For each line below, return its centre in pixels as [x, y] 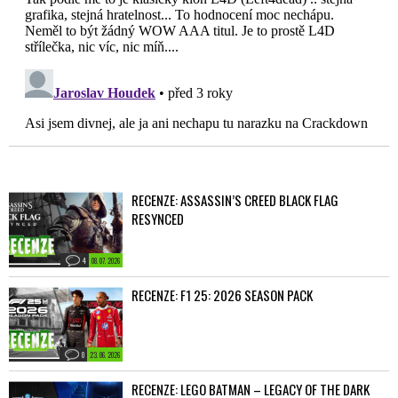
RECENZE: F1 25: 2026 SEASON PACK [223, 295]
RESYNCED [158, 218]
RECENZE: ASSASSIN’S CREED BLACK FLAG [235, 199]
